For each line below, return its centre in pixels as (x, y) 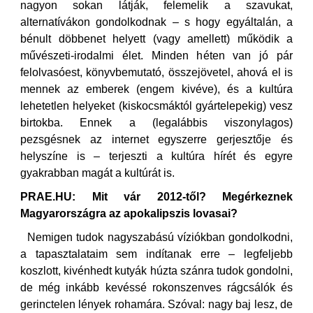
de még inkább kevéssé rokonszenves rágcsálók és (156, 287)
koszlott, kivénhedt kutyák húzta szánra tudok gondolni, (156, 271)
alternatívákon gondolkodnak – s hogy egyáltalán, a (156, 22)
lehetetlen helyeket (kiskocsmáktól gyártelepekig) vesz (156, 106)
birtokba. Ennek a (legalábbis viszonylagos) (156, 123)
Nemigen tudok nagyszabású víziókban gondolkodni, (160, 237)
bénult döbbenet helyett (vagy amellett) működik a (156, 39)
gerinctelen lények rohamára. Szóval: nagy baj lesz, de (156, 304)
